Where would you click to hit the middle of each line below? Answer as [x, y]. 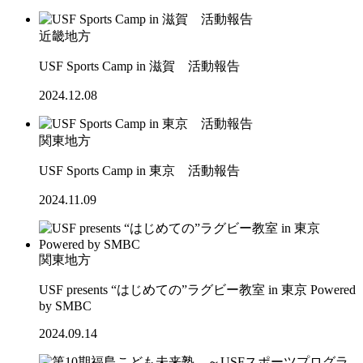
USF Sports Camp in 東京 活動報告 [139, 171]
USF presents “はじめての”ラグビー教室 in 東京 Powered [197, 290]
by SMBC [65, 306]
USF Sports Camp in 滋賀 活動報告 [139, 66]
